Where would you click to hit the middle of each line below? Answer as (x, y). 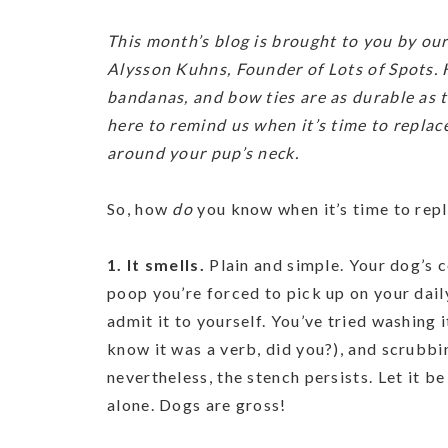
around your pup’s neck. (203, 152)
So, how (140, 208)
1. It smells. (158, 264)
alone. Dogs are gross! (197, 404)
